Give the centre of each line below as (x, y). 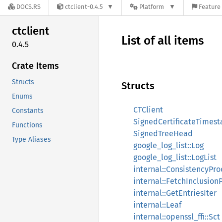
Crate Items (35, 66)
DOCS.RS (28, 7)
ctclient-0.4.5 (84, 7)
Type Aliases (31, 139)
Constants (28, 111)
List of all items (163, 41)
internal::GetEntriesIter (175, 193)
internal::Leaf (157, 205)
